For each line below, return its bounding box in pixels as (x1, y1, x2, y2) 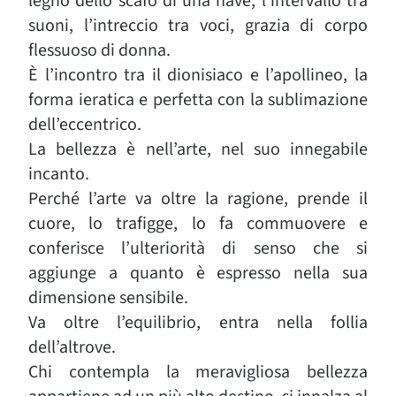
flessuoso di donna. (28, 38, 171, 63)
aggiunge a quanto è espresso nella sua (28, 261, 368, 286)
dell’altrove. (28, 335, 116, 360)
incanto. (28, 162, 89, 187)
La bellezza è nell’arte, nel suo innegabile (28, 137, 368, 162)
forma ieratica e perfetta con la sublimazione (28, 88, 368, 112)
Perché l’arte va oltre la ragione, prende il (28, 187, 368, 211)
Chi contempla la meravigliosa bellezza (28, 360, 368, 385)
